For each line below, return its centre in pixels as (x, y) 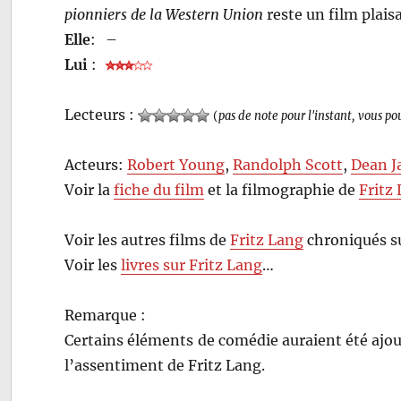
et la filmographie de (282, 189)
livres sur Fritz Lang (192, 264)
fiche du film (159, 189)
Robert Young (176, 164)
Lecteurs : (102, 114)
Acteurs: (96, 164)
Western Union (215, 14)
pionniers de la (115, 14)
